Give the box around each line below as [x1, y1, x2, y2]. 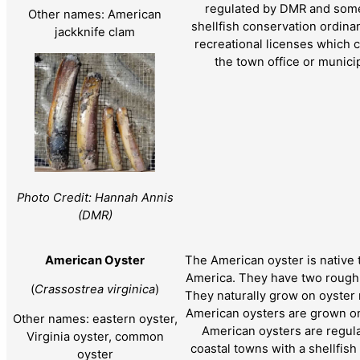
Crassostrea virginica [35, 282, 155, 297]
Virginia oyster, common [26, 329, 164, 345]
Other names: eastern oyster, [12, 312, 178, 327]
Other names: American [28, 7, 162, 22]
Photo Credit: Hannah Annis [16, 190, 174, 205]
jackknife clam [55, 25, 135, 40]
